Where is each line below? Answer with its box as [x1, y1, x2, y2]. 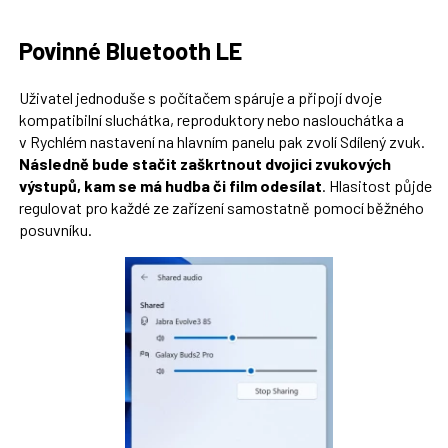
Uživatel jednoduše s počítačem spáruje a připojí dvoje [18, 88, 382, 108]
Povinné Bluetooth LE [18, 35, 242, 65]
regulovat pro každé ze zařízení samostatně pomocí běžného [18, 198, 424, 218]
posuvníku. [18, 220, 92, 240]
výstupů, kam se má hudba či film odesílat [18, 176, 322, 196]
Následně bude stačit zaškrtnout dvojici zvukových [18, 154, 391, 174]
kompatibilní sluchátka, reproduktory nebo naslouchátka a [18, 110, 404, 130]
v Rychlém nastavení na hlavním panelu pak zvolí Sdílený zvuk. [18, 132, 425, 152]
